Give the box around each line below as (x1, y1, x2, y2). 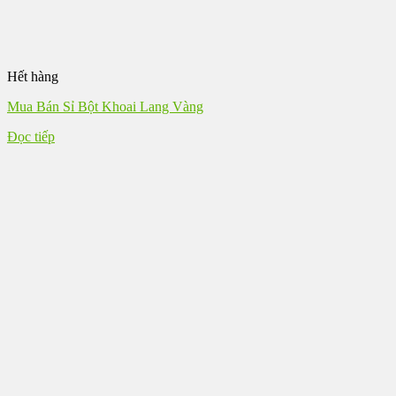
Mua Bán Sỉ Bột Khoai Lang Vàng (7, 99, 203, 115)
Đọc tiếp (7, 129, 55, 145)
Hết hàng (7, 69, 58, 85)
